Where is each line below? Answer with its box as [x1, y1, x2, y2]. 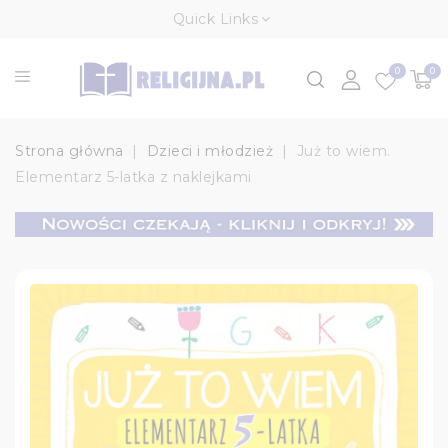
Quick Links [172, 10, 259, 28]
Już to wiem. [296, 142, 391, 161]
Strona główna [15, 142, 124, 161]
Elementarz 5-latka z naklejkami [15, 168, 252, 187]
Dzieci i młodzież [146, 142, 274, 161]
